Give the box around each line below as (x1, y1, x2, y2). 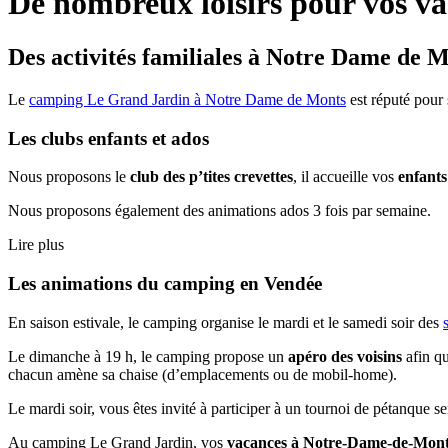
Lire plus (8, 236, 64, 254)
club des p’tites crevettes (130, 168, 293, 186)
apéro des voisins (288, 347, 402, 365)
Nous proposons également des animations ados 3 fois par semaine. (8, 202, 431, 220)
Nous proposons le (8, 168, 130, 186)
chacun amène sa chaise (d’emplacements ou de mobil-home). (8, 365, 397, 383)
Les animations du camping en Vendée (8, 272, 322, 294)
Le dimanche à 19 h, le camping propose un (8, 347, 288, 365)
